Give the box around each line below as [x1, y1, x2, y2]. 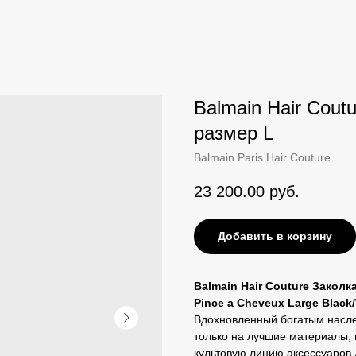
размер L [194, 122, 273, 144]
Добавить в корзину [218, 230, 332, 243]
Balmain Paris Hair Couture [194, 151, 331, 164]
